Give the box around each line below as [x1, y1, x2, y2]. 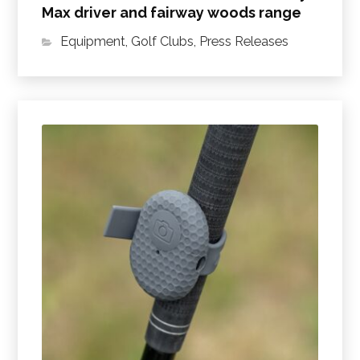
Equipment [60, 34, 126, 50]
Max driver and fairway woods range [42, 4, 302, 22]
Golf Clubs [131, 34, 194, 50]
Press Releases [199, 34, 289, 50]
